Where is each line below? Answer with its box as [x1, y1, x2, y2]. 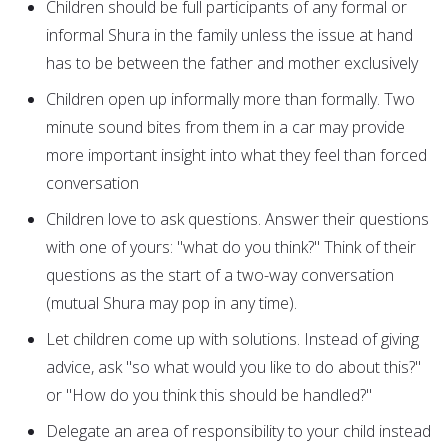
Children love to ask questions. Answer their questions [46, 208, 429, 231]
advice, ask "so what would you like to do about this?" [46, 356, 421, 379]
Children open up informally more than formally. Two [46, 88, 415, 111]
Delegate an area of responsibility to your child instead [46, 420, 431, 443]
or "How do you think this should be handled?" [46, 384, 372, 407]
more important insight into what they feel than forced [46, 144, 427, 167]
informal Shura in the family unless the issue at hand [46, 24, 413, 47]
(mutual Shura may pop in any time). [46, 292, 297, 315]
